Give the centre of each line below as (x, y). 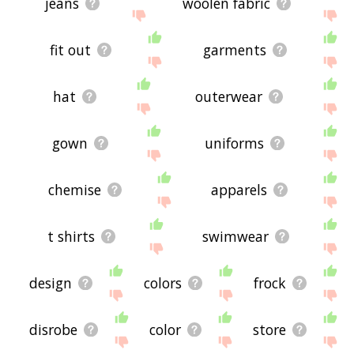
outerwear (229, 96)
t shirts (71, 236)
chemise (75, 189)
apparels (239, 189)
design (51, 283)
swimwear (235, 236)
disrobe (54, 330)
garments (234, 49)
